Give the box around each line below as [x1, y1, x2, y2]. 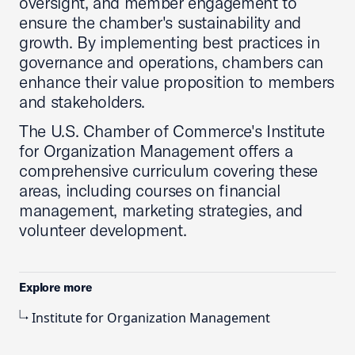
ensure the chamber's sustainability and [19, 12, 302, 32]
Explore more [19, 280, 92, 295]
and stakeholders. [19, 91, 145, 112]
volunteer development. [19, 219, 187, 240]
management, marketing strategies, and [19, 200, 303, 220]
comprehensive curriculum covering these [19, 160, 319, 181]
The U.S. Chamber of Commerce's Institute [19, 120, 325, 141]
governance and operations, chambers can [19, 52, 324, 72]
